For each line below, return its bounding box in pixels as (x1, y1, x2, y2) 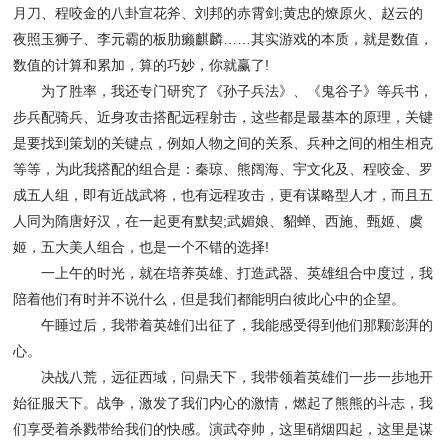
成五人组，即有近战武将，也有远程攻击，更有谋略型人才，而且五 (13, 187, 434, 204)
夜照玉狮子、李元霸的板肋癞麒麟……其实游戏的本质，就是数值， (13, 31, 434, 48)
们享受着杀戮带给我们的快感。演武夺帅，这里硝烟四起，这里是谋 (13, 421, 434, 438)
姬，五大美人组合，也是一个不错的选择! (13, 239, 270, 256)
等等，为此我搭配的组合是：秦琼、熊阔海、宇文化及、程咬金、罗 (13, 161, 434, 178)
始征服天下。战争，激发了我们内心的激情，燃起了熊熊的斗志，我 (13, 395, 434, 412)
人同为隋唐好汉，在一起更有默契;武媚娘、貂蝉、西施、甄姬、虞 (13, 213, 424, 230)
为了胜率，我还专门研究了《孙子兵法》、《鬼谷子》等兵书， (13, 83, 434, 100)
